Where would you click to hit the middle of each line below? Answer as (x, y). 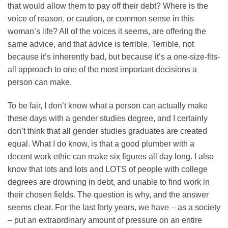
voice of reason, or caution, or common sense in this (101, 18)
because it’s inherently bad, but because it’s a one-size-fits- (114, 56)
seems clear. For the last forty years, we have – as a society (114, 207)
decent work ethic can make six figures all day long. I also (111, 156)
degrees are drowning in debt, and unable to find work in (109, 182)
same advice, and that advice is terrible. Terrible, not (101, 44)
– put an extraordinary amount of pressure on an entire (105, 220)
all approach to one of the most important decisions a (102, 69)
